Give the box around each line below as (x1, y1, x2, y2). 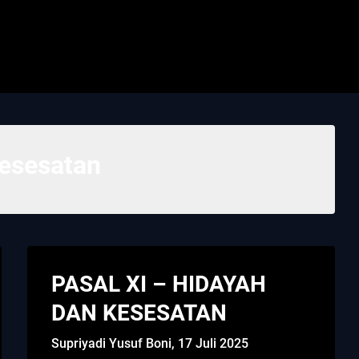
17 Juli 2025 (178, 335, 249, 351)
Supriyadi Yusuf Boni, (51, 335, 179, 351)
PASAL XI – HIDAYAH (51, 270, 267, 297)
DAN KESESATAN (51, 299, 228, 326)
